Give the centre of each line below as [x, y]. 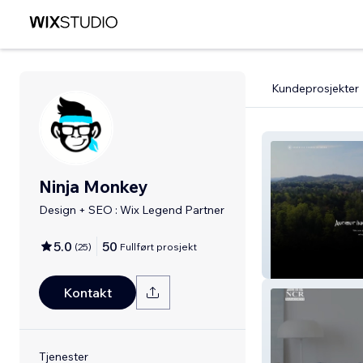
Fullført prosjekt [158, 246]
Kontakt [88, 293]
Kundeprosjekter [315, 88]
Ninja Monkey [93, 186]
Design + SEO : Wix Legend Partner [132, 210]
